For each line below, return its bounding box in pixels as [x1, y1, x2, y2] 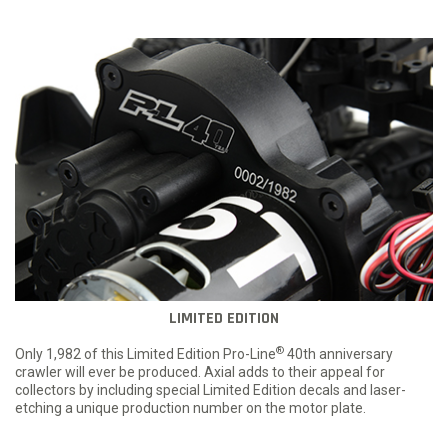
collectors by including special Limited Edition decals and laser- [15, 382, 406, 399]
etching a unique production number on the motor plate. [15, 400, 366, 417]
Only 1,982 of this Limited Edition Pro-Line [15, 346, 276, 363]
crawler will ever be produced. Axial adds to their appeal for [15, 364, 385, 381]
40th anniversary [284, 346, 393, 363]
